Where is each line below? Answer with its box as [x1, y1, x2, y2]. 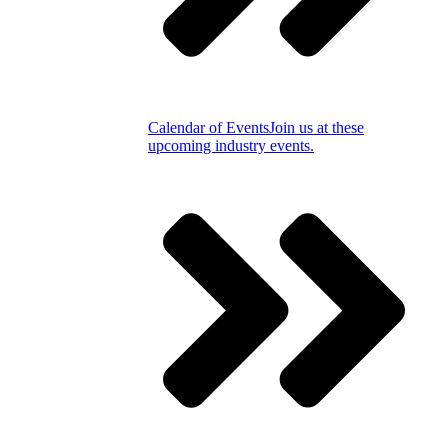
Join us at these [269, 119, 364, 137]
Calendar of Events [148, 119, 269, 137]
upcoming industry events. [148, 137, 314, 155]
